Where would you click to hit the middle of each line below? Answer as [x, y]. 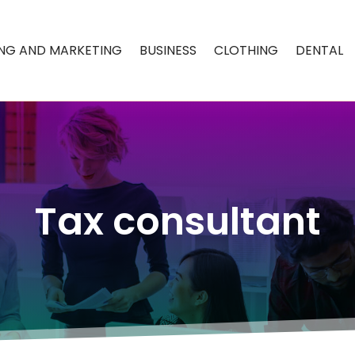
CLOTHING [246, 50]
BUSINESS [168, 50]
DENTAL [320, 50]
